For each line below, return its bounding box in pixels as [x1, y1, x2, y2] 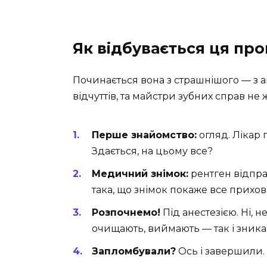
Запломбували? [92, 246, 176, 257]
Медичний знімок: [92, 168, 188, 180]
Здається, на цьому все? [92, 145, 213, 157]
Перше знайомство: [92, 129, 197, 141]
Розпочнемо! [92, 207, 160, 219]
